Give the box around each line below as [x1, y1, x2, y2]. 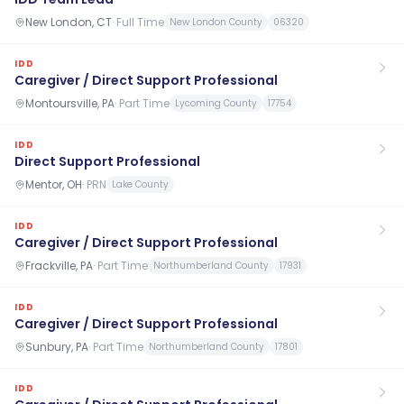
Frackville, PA [25, 257, 93, 273]
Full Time [116, 14, 164, 30]
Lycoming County [175, 96, 257, 110]
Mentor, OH [25, 176, 82, 192]
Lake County [112, 178, 169, 191]
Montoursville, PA [25, 95, 115, 111]
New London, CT [25, 14, 112, 30]
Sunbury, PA [25, 338, 88, 354]
